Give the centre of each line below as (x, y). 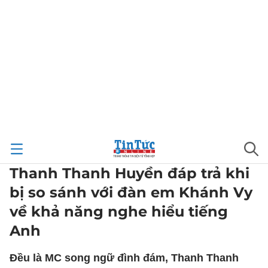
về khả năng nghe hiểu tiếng (119, 211)
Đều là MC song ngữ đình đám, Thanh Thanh (124, 258)
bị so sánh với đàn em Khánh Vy (131, 192)
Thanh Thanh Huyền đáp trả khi (130, 173)
